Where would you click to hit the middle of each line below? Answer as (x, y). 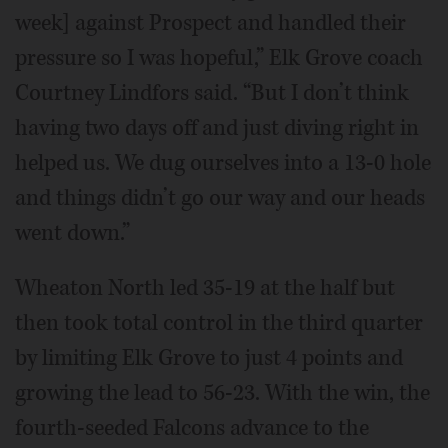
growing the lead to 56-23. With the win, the (222, 393)
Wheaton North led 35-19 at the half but (205, 288)
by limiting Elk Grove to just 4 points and (209, 358)
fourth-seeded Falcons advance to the (192, 428)
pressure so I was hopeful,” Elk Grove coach (219, 58)
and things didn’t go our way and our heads (220, 198)
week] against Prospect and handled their (210, 23)
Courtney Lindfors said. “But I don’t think (212, 93)
